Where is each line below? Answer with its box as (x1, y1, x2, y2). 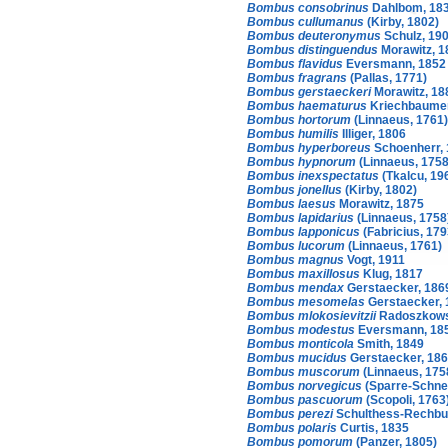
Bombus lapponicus (247, 224, 360, 239)
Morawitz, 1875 (336, 196, 424, 211)
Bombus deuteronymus (247, 28, 381, 43)
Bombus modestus (247, 322, 355, 337)
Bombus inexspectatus (247, 168, 379, 183)
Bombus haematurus (247, 98, 367, 113)
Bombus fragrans (247, 70, 347, 85)
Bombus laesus (247, 196, 336, 211)
